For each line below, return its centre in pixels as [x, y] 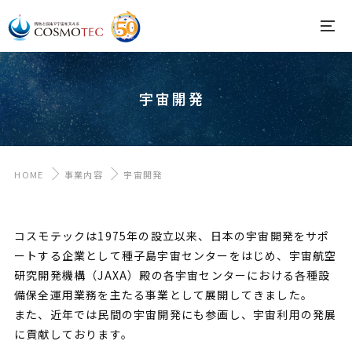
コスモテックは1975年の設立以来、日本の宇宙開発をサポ [172, 236]
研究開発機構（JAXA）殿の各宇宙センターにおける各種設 [172, 275]
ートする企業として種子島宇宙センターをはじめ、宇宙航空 [175, 255]
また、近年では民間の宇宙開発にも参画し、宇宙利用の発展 [175, 314]
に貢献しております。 [73, 334]
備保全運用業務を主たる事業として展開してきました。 [163, 295]
